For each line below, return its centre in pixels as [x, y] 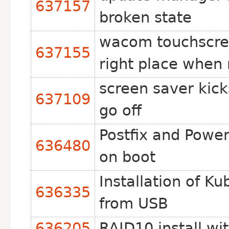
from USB [134, 203]
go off [120, 110]
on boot [127, 157]
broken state [145, 17]
